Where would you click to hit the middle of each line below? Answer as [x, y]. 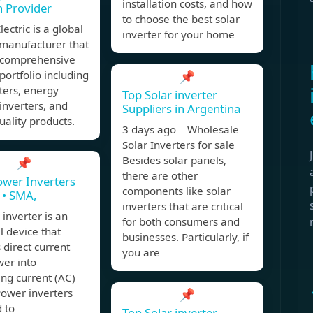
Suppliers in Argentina [181, 109]
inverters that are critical [183, 206]
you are [141, 253]
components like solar [176, 191]
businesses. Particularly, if [185, 237]
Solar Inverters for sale [179, 145]
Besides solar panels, [174, 160]
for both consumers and [181, 222]
